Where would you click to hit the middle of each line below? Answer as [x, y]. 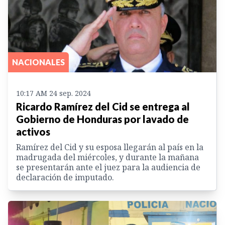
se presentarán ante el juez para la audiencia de [108, 167]
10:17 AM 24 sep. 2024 [53, 93]
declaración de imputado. [65, 177]
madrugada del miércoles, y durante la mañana [107, 157]
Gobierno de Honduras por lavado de [102, 119]
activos [33, 131]
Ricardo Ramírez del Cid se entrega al [103, 106]
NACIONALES [38, 62]
